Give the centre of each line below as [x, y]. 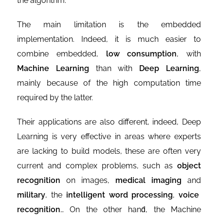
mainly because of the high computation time [109, 83]
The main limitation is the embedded [109, 25]
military [31, 195]
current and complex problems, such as [97, 166]
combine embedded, [62, 54]
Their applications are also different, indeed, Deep [109, 122]
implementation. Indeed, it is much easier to [109, 39]
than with [114, 69]
